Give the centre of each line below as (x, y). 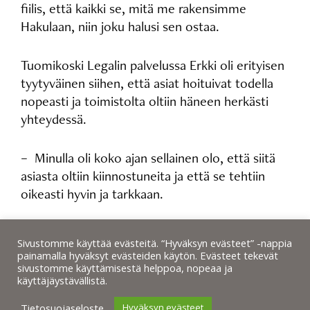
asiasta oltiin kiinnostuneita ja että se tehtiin (143, 176)
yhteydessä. (56, 119)
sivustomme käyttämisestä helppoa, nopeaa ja (125, 268)
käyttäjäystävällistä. (62, 280)
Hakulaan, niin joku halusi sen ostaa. (122, 27)
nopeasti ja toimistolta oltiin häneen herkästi (145, 101)
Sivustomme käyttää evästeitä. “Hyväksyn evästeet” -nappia (155, 243)
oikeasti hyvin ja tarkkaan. (92, 194)
